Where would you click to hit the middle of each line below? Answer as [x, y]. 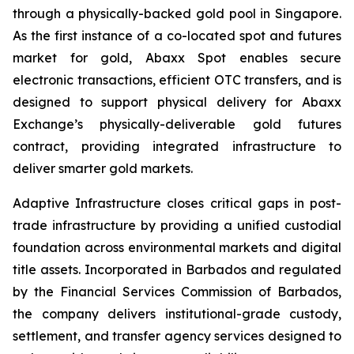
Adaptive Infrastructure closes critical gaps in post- [177, 203]
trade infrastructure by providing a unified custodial [177, 225]
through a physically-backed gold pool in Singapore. [177, 13]
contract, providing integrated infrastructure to [177, 146]
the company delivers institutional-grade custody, [177, 314]
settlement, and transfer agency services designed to [177, 336]
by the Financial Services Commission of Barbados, [177, 292]
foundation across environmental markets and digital [177, 247]
